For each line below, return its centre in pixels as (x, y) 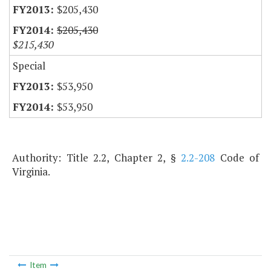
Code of (237, 158)
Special (29, 66)
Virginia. (31, 172)
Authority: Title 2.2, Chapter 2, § (96, 158)
